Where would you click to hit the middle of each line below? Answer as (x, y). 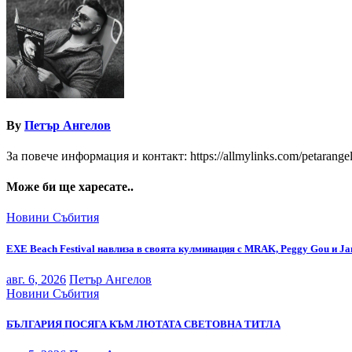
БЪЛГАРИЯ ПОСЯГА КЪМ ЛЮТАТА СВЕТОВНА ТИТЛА (143, 324)
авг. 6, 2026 (36, 279)
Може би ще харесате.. (70, 187)
